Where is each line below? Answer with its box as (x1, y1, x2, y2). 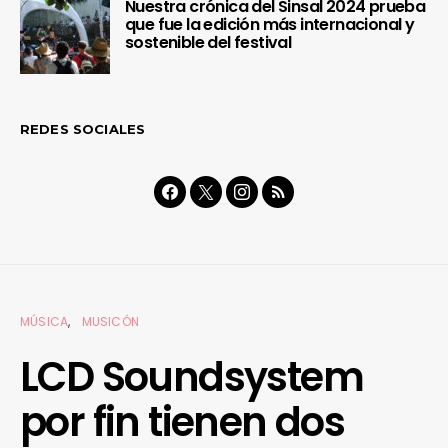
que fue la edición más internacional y (125, 12, 415, 36)
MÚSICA (20, 312, 69, 330)
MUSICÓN (81, 312, 140, 330)
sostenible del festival (125, 30, 292, 54)
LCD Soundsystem (20, 348, 363, 405)
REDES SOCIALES (20, 120, 146, 137)
